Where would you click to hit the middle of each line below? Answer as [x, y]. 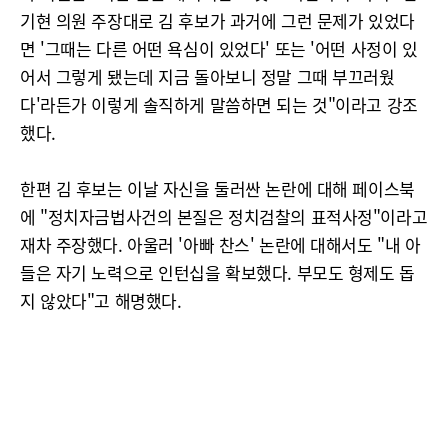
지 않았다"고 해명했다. [101, 300]
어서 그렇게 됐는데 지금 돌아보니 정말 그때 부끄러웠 [207, 76]
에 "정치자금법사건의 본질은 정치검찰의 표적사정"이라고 [224, 216]
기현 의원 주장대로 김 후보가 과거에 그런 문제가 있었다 [217, 20]
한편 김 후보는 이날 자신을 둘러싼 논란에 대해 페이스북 [217, 188]
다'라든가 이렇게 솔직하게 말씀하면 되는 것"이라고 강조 [219, 104]
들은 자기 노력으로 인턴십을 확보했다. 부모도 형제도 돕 [217, 272]
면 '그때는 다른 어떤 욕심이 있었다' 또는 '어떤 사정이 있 [219, 48]
